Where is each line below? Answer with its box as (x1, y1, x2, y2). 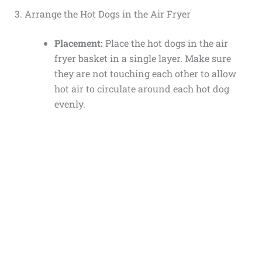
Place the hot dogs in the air (102, 37, 228, 49)
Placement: (54, 37, 103, 49)
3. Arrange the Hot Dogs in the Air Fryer (14, 8, 191, 20)
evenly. (54, 98, 85, 110)
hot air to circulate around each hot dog (54, 82, 229, 95)
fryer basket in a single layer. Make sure (54, 52, 231, 64)
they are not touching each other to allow (54, 67, 236, 80)
